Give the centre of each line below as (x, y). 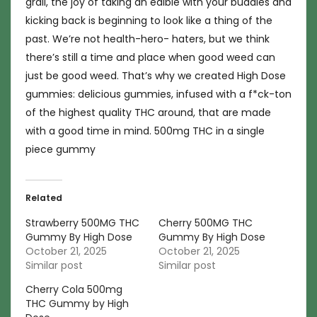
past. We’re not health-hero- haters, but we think (148, 39)
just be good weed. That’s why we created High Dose (156, 76)
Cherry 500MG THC (206, 223)
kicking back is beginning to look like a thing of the (149, 21)
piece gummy (60, 149)
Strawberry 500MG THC (82, 223)
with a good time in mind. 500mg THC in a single (145, 131)
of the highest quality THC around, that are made (148, 113)
